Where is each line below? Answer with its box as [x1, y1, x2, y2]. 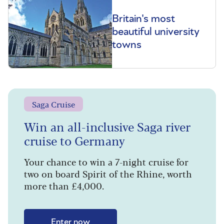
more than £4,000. [24, 178, 104, 192]
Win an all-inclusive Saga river [24, 117, 190, 135]
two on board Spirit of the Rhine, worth [24, 166, 192, 180]
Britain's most [112, 13, 175, 24]
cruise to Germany [24, 131, 125, 149]
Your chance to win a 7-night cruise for [24, 154, 188, 168]
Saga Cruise [32, 98, 75, 110]
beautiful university [112, 26, 199, 37]
